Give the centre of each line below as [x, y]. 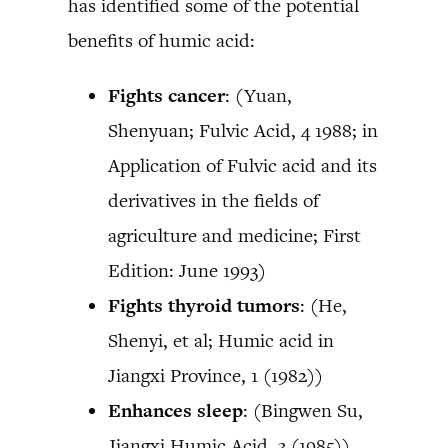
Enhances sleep [175, 410]
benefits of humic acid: [161, 40]
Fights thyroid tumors [204, 305]
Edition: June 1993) [187, 270]
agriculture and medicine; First [234, 235]
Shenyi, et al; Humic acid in [221, 340]
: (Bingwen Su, [303, 410]
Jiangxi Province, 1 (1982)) [215, 375]
